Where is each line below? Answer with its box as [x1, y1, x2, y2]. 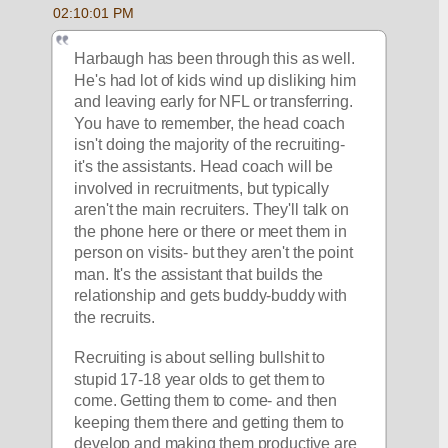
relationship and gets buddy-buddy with [74, 287, 348, 305]
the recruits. [74, 309, 156, 326]
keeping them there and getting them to [74, 414, 345, 431]
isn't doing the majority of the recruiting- [74, 136, 346, 154]
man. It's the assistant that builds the [74, 265, 324, 283]
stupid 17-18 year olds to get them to [74, 371, 326, 388]
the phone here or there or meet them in [74, 222, 348, 240]
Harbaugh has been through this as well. [74, 50, 356, 68]
